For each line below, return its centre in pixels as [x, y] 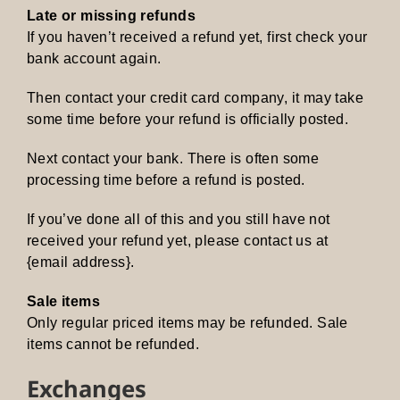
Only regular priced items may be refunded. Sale [187, 322]
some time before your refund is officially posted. [187, 119]
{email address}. [81, 262]
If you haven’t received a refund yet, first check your [197, 37]
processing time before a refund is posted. [166, 179]
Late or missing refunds [112, 15]
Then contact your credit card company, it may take [195, 97]
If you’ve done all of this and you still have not [179, 219]
